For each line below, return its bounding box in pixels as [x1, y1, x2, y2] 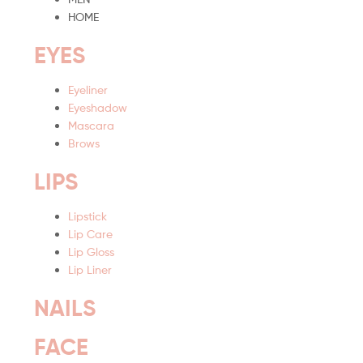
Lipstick [68, 209, 107, 224]
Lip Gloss [68, 245, 114, 259]
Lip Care [68, 227, 113, 241]
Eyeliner [68, 83, 108, 97]
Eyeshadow [68, 100, 127, 115]
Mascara [68, 118, 114, 133]
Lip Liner [68, 263, 112, 277]
